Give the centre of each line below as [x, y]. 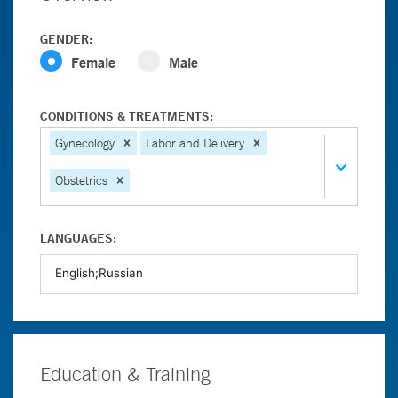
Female [93, 62]
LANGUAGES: [78, 238]
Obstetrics [81, 180]
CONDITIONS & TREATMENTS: [127, 116]
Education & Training [125, 374]
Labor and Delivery [195, 143]
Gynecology [85, 143]
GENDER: [66, 39]
